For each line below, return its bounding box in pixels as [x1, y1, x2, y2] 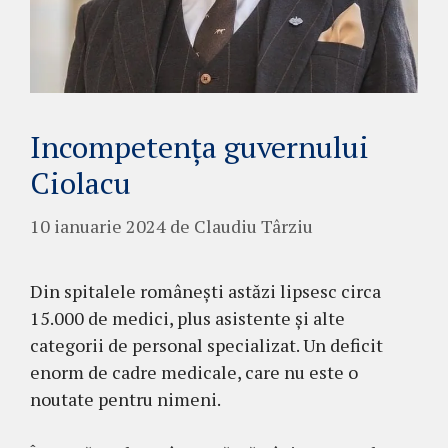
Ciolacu [30, 163, 131, 204]
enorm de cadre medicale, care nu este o [30, 360, 358, 385]
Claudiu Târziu [194, 214, 313, 239]
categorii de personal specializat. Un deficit [30, 333, 383, 358]
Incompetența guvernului [30, 127, 369, 168]
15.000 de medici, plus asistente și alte [30, 306, 345, 331]
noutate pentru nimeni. [30, 387, 221, 412]
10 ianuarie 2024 [30, 214, 166, 239]
